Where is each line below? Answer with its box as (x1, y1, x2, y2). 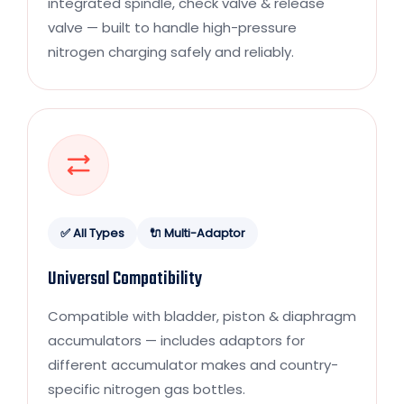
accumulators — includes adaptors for (48, 330, 305, 350)
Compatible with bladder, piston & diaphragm (48, 306, 356, 326)
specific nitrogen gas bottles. (48, 379, 245, 399)
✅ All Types (60, 224, 124, 242)
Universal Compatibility (48, 264, 202, 293)
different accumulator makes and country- (48, 354, 338, 374)
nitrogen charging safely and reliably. (48, 41, 294, 61)
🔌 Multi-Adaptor (150, 224, 245, 242)
